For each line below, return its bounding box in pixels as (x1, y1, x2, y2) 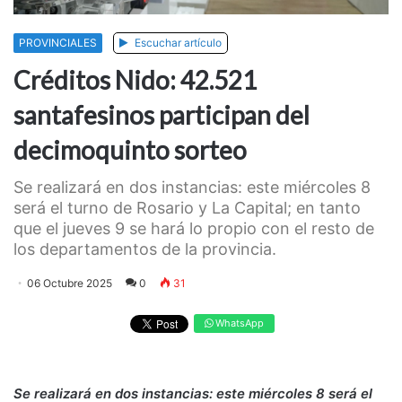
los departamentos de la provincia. (13, 240, 276, 259)
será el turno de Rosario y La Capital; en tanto (13, 198, 361, 218)
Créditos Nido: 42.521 (13, 65, 257, 96)
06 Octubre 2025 (27, 276, 112, 291)
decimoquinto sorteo (13, 135, 247, 166)
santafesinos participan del (13, 100, 310, 131)
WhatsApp (212, 317, 264, 330)
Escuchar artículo (132, 36, 222, 50)
